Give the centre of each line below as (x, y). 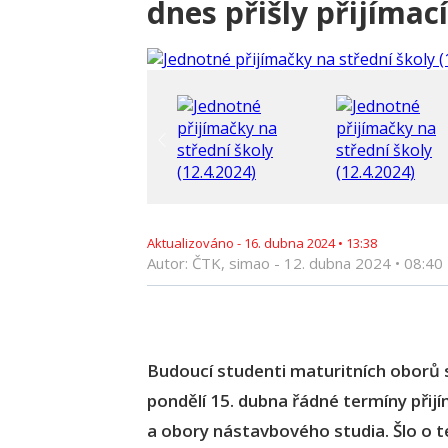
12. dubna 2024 (337, 263)
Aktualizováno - (195, 243)
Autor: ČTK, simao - (215, 263)
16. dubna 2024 (289, 243)
